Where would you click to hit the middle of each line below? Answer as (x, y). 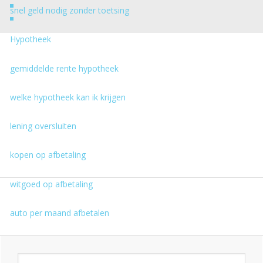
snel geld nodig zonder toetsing (70, 10)
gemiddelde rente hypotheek (64, 68)
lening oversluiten (43, 126)
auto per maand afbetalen (60, 213)
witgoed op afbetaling (51, 184)
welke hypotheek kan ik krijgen (68, 97)
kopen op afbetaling (48, 155)
